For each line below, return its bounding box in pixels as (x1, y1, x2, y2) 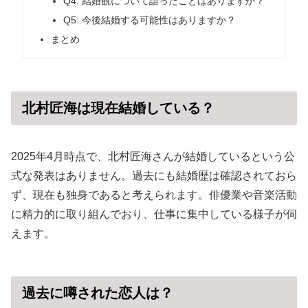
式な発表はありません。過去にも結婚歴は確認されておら (11, 170, 297, 182)
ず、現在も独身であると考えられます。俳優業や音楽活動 (11, 189, 297, 201)
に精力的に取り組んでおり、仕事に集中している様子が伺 (11, 208, 297, 221)
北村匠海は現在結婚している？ (22, 100, 214, 115)
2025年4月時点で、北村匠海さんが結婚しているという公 (11, 151, 295, 163)
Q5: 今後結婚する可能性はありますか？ (63, 14, 236, 26)
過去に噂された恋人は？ (22, 285, 173, 301)
